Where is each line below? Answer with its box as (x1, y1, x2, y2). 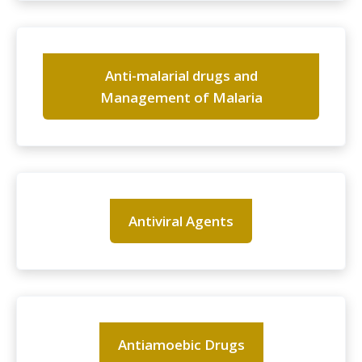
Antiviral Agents (128, 212, 234, 231)
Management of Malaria (99, 88, 263, 107)
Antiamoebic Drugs (117, 335, 245, 355)
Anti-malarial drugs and (104, 66, 258, 86)
